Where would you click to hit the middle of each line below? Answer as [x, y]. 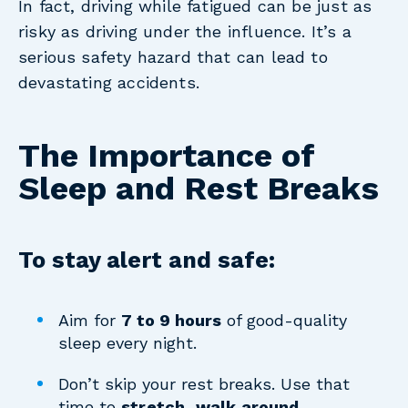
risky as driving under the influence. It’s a [185, 31]
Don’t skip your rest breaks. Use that [204, 384]
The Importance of [166, 156]
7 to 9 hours [172, 321]
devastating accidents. [109, 82]
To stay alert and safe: [147, 260]
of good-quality [285, 321]
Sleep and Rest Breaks [199, 189]
